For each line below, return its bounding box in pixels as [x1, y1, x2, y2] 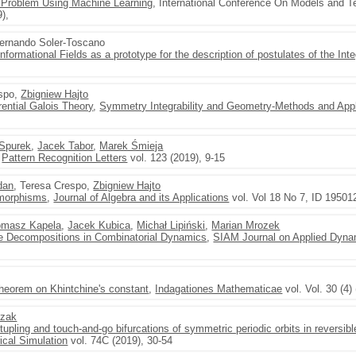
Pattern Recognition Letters [2, 152, 128, 164]
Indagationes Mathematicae [155, 283, 283, 295]
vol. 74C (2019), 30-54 [68, 335, 173, 346]
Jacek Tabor [37, 140, 94, 152]
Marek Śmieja [99, 140, 164, 152]
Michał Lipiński [137, 219, 206, 231]
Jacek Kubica [68, 219, 131, 231]
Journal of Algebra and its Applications [53, 192, 230, 203]
